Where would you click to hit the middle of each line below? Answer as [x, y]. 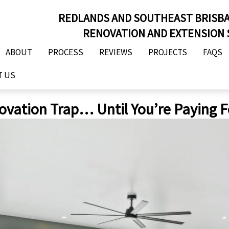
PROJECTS [167, 52]
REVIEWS [116, 52]
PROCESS [65, 52]
